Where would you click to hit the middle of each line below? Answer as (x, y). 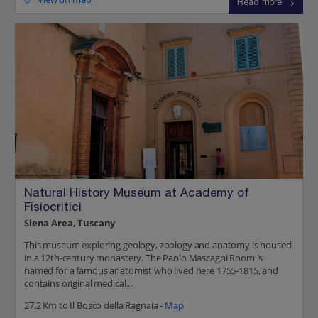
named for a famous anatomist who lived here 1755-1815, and (151, 271)
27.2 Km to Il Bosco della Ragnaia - (94, 306)
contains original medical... (78, 284)
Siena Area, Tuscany (70, 223)
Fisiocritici (53, 208)
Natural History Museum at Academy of (137, 194)
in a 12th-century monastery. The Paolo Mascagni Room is (144, 258)
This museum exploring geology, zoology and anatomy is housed (158, 245)
